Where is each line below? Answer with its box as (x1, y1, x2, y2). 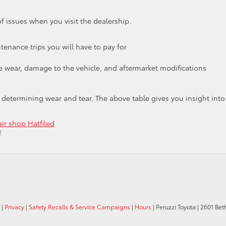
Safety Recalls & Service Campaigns (29, 202, 130, 211)
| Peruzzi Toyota (151, 202, 196, 211)
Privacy (5, 202, 24, 211)
